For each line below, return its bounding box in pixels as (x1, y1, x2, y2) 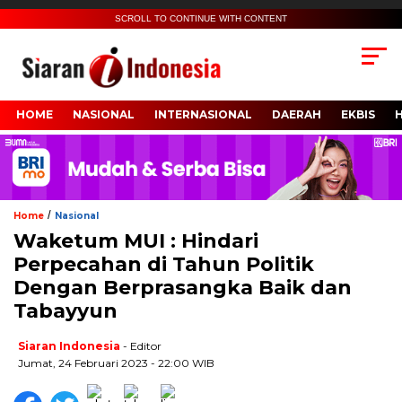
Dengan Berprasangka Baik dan (13, 275, 352, 300)
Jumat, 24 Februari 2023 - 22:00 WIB (18, 355, 214, 370)
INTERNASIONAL (154, 108, 252, 122)
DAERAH (272, 108, 321, 122)
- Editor (123, 338, 162, 353)
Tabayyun (13, 298, 118, 323)
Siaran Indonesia (18, 338, 120, 353)
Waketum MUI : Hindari (13, 228, 258, 253)
